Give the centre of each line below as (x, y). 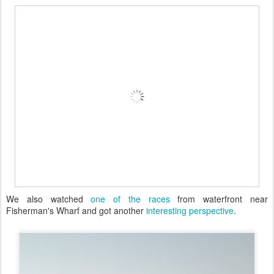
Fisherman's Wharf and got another (76, 210)
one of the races (130, 199)
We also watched (49, 199)
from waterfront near (219, 199)
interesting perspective (190, 210)
